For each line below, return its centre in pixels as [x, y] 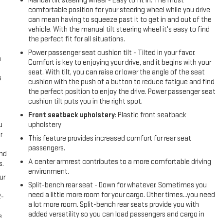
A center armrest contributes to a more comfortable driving [120, 162]
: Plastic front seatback [151, 115]
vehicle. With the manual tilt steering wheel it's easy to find [119, 29]
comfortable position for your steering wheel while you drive [119, 10]
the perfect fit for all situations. [77, 39]
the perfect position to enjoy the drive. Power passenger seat [122, 91]
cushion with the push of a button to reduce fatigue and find [122, 82]
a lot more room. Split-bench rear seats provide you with [114, 204]
